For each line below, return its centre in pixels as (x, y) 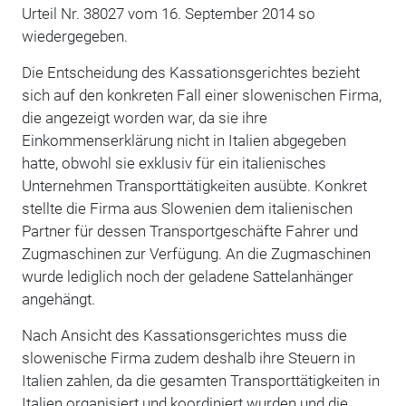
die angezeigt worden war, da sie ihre (144, 117)
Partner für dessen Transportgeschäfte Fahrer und (189, 231)
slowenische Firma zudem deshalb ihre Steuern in (188, 358)
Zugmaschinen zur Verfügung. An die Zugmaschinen (196, 253)
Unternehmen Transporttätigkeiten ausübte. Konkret (194, 185)
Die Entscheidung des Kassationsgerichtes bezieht (190, 72)
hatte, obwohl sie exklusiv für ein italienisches (174, 163)
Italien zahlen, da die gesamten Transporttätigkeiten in (200, 380)
